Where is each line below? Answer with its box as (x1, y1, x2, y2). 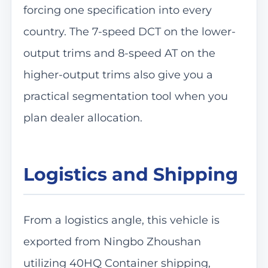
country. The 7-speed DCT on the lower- (23, 25, 236, 38)
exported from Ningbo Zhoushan (23, 234, 201, 248)
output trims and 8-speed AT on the (23, 46, 215, 60)
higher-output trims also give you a (23, 68, 213, 81)
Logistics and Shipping (23, 163, 238, 185)
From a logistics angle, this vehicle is (23, 213, 220, 227)
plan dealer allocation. (23, 111, 142, 124)
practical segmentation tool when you (23, 89, 228, 103)
